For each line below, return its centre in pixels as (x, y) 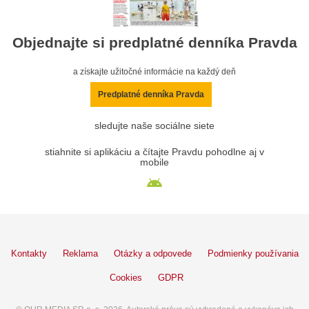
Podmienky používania (253, 253)
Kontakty (29, 253)
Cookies (126, 277)
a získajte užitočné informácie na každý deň (154, 71)
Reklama (80, 253)
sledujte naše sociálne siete (154, 126)
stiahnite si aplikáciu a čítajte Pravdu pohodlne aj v (154, 152)
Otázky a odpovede (152, 253)
